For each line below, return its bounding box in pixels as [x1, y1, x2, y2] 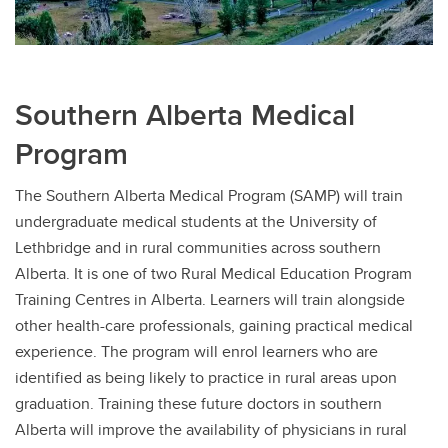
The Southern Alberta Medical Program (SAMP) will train [15, 184, 403, 208]
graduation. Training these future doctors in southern [15, 392, 382, 416]
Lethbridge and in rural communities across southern [15, 236, 381, 260]
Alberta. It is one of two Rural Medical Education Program [15, 262, 412, 286]
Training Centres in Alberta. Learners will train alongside [15, 288, 405, 312]
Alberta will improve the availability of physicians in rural [15, 418, 407, 442]
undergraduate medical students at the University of [15, 210, 377, 234]
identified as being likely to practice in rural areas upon [15, 366, 397, 390]
